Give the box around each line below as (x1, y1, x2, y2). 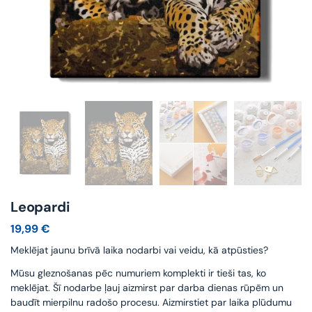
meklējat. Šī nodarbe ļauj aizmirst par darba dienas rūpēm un (10, 281, 283, 295)
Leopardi (10, 197, 70, 216)
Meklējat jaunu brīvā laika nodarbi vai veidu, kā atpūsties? (10, 244, 268, 257)
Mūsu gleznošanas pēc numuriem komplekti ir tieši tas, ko (10, 267, 266, 280)
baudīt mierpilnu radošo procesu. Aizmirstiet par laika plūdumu (10, 296, 292, 309)
